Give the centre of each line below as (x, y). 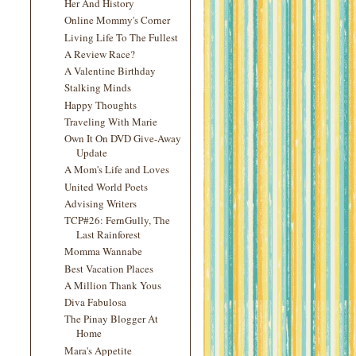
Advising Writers (101, 203)
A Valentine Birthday (110, 71)
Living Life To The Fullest (122, 37)
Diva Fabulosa (96, 302)
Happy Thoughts (101, 104)
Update (92, 153)
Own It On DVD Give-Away (123, 138)
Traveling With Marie (111, 121)
